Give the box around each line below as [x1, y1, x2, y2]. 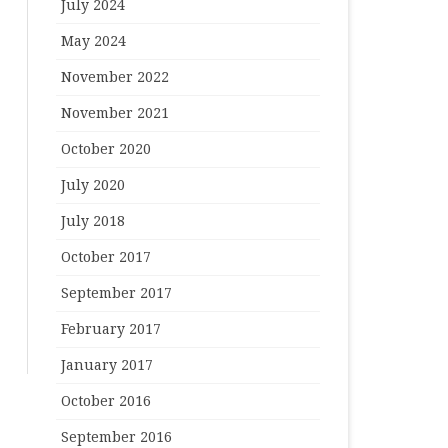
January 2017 [60, 357, 153, 373]
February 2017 [60, 321, 161, 337]
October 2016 [60, 393, 151, 409]
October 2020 [60, 141, 151, 157]
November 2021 [60, 105, 169, 121]
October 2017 [60, 249, 151, 265]
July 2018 [60, 213, 125, 229]
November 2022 [60, 69, 169, 85]
